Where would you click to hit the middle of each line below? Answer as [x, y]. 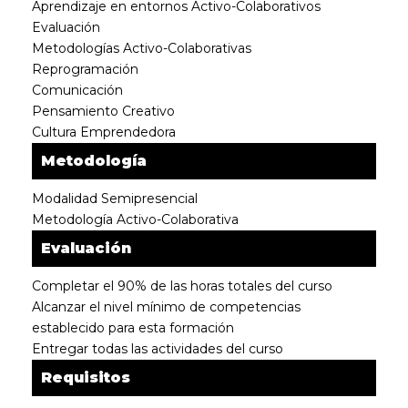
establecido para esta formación [133, 328]
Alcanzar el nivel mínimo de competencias [166, 307]
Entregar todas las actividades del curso [158, 349]
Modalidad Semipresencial [115, 199]
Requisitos [86, 377]
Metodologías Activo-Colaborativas [142, 48]
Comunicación [77, 90]
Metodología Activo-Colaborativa [135, 219]
